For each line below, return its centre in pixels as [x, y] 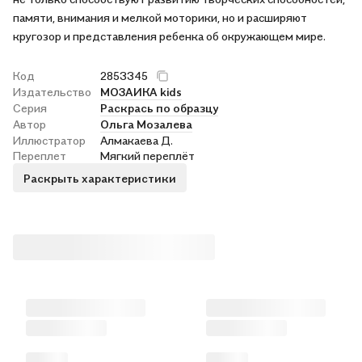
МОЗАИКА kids [141, 92]
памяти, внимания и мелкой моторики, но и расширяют [160, 18]
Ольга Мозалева [146, 124]
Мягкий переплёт [147, 156]
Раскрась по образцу [159, 108]
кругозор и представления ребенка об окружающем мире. [169, 36]
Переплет [40, 156]
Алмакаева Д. [137, 141]
